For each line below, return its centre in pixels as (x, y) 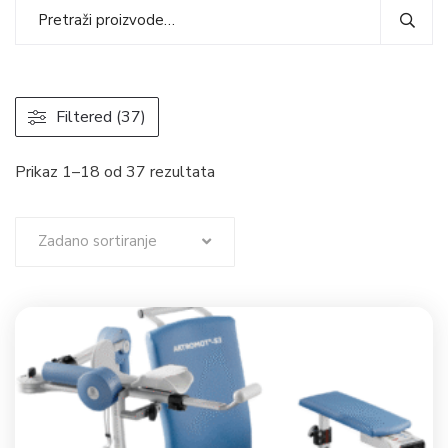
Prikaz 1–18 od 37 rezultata (115, 172)
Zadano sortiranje (97, 241)
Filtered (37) (101, 117)
